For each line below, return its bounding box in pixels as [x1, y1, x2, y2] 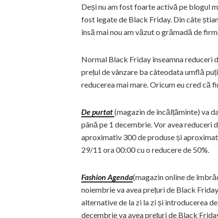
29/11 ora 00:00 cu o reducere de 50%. [81, 145, 209, 154]
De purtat [81, 107, 114, 116]
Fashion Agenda [81, 172, 133, 182]
